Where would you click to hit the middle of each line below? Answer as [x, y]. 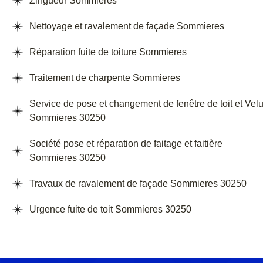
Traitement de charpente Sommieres [105, 78]
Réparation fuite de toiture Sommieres [108, 52]
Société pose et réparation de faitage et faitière [126, 144]
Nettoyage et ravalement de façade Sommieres [127, 26]
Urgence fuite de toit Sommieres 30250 [110, 210]
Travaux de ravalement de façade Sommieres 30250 [138, 184]
